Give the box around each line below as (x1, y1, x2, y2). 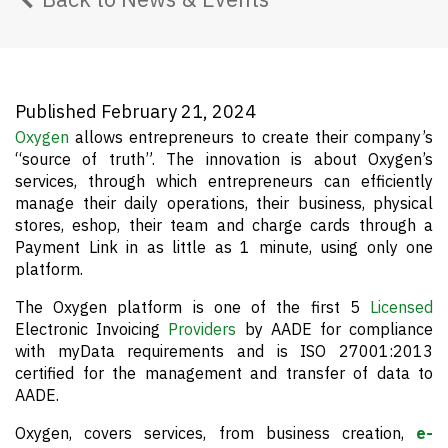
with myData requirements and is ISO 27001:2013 (15, 341, 433, 361)
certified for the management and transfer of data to (15, 363, 433, 383)
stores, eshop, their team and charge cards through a (15, 215, 433, 235)
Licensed (370, 297, 433, 317)
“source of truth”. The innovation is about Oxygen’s (15, 149, 433, 169)
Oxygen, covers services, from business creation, (15, 423, 416, 443)
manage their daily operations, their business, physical (15, 193, 433, 213)
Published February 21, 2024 (15, 100, 256, 123)
